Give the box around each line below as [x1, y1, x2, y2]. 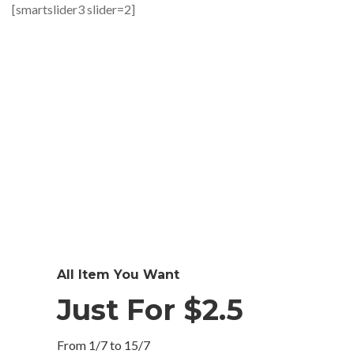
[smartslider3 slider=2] [12, 2, 135, 17]
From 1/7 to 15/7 [57, 337, 150, 352]
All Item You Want [57, 267, 179, 282]
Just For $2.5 [57, 292, 243, 327]
